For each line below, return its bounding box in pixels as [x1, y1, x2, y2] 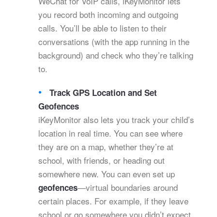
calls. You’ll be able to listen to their [38, 22, 167, 34]
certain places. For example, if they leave [38, 195, 188, 207]
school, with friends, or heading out [38, 154, 165, 167]
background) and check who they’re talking [38, 49, 193, 62]
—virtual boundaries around [77, 181, 178, 194]
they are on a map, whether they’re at [38, 140, 173, 153]
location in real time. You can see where [38, 127, 183, 139]
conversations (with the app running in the [38, 35, 189, 48]
